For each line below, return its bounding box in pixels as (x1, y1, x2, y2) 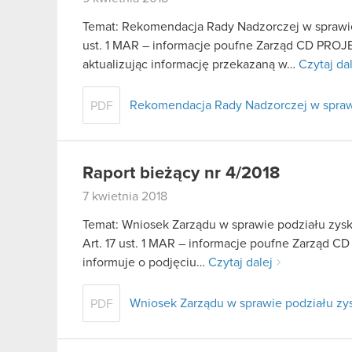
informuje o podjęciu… (82, 255, 208, 269)
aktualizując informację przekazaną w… (82, 58, 299, 71)
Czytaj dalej (208, 255, 273, 269)
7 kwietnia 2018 (82, 190, 167, 203)
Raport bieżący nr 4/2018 (82, 165, 280, 183)
